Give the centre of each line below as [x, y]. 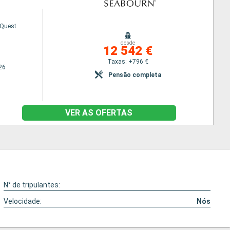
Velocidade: [23, 201]
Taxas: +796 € [128, 61]
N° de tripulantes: [32, 185]
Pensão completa [135, 75]
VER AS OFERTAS [99, 113]
